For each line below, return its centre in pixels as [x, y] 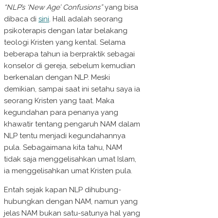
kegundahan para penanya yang [61, 113]
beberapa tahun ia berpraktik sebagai [69, 54]
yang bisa [120, 8]
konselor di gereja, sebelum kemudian [70, 66]
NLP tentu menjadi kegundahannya [65, 136]
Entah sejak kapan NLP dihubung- [63, 190]
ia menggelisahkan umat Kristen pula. [68, 171]
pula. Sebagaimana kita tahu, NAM [63, 148]
